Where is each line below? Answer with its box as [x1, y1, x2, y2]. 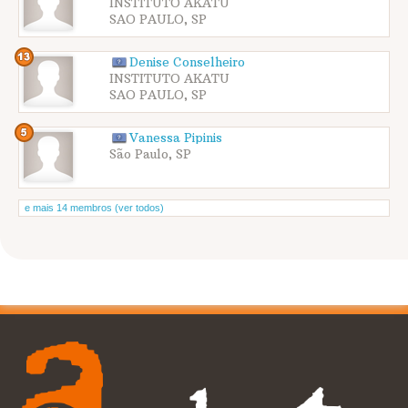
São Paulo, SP [109, 147, 191, 163]
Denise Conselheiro [129, 55, 245, 71]
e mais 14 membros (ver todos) [25, 202, 164, 214]
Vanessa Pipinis [129, 130, 222, 147]
